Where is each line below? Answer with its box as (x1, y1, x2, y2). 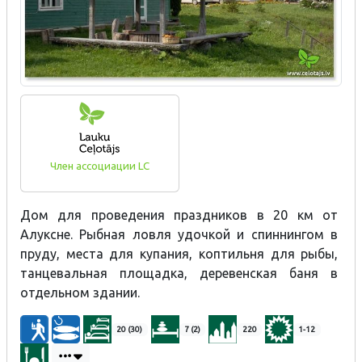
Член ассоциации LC (49, 160, 149, 173)
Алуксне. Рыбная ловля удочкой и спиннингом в (20, 227, 339, 242)
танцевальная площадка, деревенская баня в (20, 266, 339, 281)
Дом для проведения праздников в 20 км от (20, 208, 339, 223)
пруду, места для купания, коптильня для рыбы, (20, 246, 339, 262)
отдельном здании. (20, 285, 140, 301)
